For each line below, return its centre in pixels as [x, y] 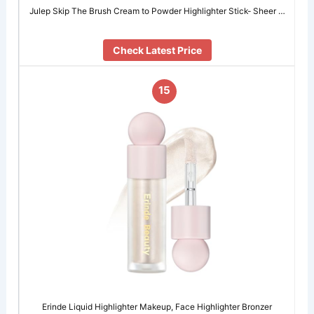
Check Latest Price [157, 50]
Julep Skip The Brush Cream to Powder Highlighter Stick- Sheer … [157, 11]
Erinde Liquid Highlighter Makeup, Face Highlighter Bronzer [157, 307]
